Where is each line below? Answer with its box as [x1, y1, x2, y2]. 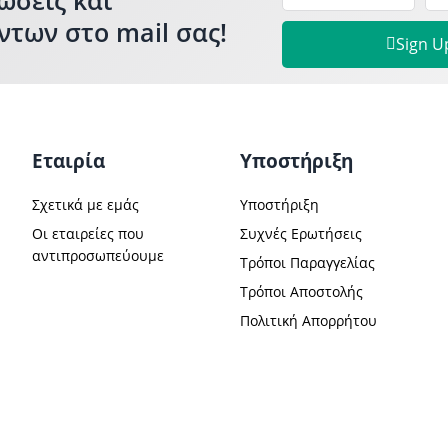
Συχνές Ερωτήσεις [240, 223, 362, 243]
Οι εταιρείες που [32, 223, 144, 243]
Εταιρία [32, 147, 105, 173]
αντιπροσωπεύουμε [32, 245, 164, 265]
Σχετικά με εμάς [32, 194, 139, 214]
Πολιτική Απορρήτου [240, 310, 377, 330]
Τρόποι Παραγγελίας [240, 252, 375, 272]
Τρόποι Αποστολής [240, 281, 363, 301]
